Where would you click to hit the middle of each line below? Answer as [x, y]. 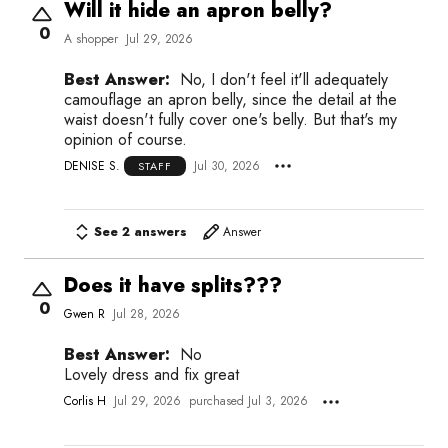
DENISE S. [92, 165]
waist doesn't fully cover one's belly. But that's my [230, 119]
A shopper [91, 38]
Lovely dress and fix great [151, 375]
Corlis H [85, 401]
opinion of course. [125, 139]
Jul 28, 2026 [146, 314]
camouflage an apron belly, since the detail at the [230, 99]
